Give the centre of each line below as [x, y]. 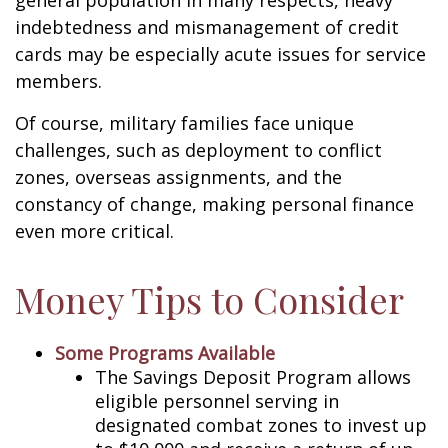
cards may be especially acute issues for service [220, 54]
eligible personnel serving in [217, 401]
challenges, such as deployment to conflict [198, 150]
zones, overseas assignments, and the [178, 177]
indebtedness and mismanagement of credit [207, 27]
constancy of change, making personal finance [214, 204]
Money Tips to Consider [209, 299]
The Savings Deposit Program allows [253, 377]
